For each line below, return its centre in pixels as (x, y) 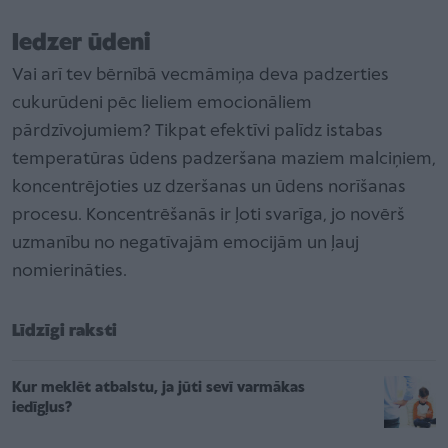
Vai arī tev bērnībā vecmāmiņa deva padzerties (200, 75)
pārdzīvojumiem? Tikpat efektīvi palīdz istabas (197, 131)
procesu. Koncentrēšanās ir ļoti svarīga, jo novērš (208, 215)
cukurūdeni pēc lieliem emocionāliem (162, 103)
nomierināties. (71, 271)
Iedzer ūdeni (84, 43)
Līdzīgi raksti (64, 331)
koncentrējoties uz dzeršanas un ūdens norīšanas (209, 187)
